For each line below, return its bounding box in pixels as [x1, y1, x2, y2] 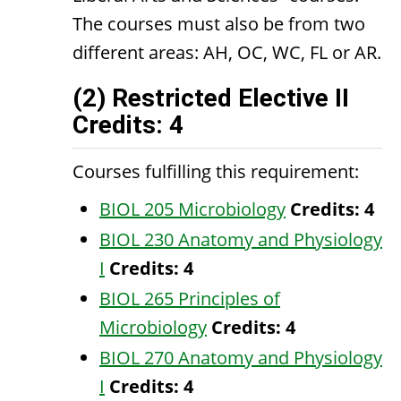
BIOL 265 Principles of [99, 286, 280, 311]
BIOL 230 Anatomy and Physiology [99, 227, 382, 252]
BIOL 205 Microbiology [99, 197, 286, 221]
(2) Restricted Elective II [73, 83, 349, 113]
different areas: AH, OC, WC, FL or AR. [73, 40, 381, 64]
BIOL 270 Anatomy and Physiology [99, 346, 382, 370]
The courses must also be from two [73, 12, 365, 36]
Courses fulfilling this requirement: [73, 159, 359, 183]
